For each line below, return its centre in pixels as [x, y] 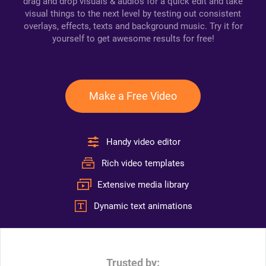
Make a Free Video [133, 96]
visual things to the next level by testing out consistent [133, 14]
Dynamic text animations [143, 206]
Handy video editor [143, 142]
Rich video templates [143, 163]
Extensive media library [143, 185]
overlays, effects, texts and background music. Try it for [133, 26]
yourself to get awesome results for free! [133, 39]
